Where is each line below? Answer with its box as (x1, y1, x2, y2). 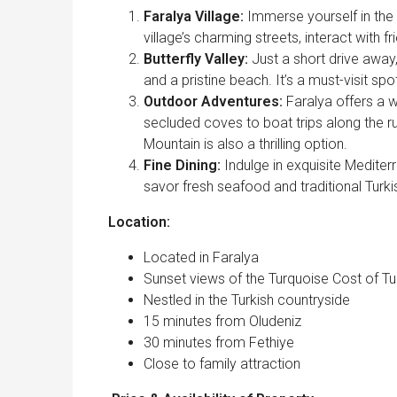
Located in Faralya (144, 249, 259, 267)
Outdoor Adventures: (144, 93, 286, 111)
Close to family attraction (144, 355, 300, 373)
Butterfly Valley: (144, 51, 252, 68)
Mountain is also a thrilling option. (144, 136, 347, 153)
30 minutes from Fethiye (144, 334, 294, 352)
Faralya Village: (144, 8, 247, 26)
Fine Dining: (144, 157, 224, 175)
